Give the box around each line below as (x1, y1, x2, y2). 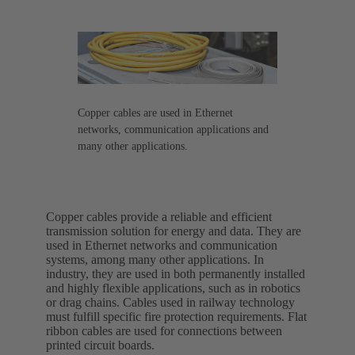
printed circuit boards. (46, 338, 155, 352)
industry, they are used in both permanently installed (46, 266, 305, 281)
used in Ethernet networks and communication (46, 238, 277, 252)
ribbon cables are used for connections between (46, 323, 282, 338)
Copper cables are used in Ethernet (78, 106, 233, 119)
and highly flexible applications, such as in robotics (46, 281, 300, 295)
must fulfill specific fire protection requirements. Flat (46, 309, 307, 323)
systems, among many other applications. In (46, 252, 264, 266)
